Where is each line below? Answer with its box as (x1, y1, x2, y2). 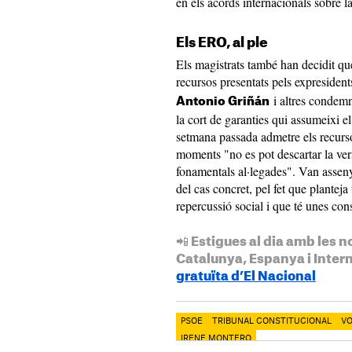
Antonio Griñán (176, 96, 269, 108)
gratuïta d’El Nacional (176, 270, 316, 283)
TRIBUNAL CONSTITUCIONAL (212, 317, 332, 325)
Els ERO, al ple (176, 36, 268, 49)
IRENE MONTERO (181, 335, 251, 343)
